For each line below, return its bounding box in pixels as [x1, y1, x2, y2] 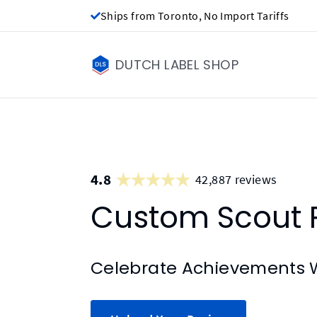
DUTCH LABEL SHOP [115, 56, 238, 74]
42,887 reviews [195, 171, 277, 188]
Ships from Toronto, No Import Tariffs [100, 8, 289, 23]
